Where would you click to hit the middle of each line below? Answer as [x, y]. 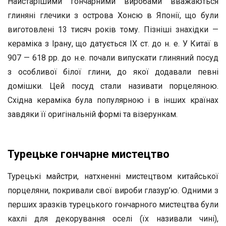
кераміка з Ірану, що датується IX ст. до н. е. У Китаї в [113, 44]
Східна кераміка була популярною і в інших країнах [113, 100]
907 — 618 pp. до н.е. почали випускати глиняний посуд [113, 58]
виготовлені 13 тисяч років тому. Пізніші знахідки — [113, 30]
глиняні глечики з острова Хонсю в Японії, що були [113, 15]
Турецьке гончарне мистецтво [89, 154]
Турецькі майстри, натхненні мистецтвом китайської [113, 176]
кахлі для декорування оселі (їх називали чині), [113, 219]
